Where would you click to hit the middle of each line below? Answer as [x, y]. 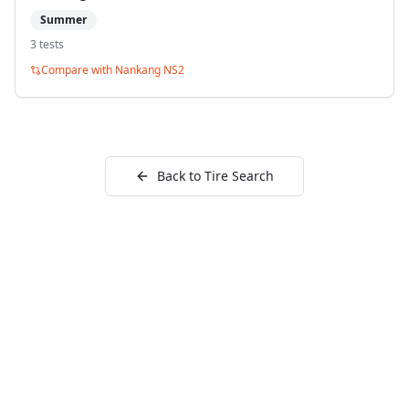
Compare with [78, 70]
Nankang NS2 [150, 70]
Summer [63, 20]
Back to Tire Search [215, 176]
